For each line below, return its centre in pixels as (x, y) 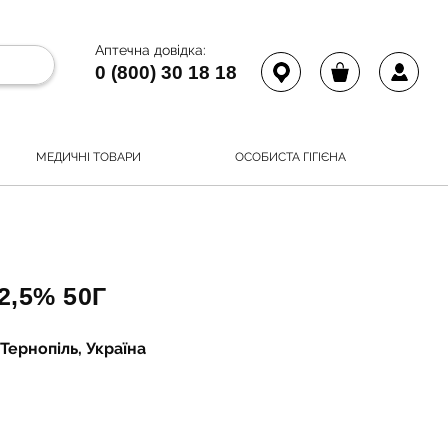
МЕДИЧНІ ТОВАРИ (88, 156)
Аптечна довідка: (150, 50)
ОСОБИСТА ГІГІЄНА (290, 156)
